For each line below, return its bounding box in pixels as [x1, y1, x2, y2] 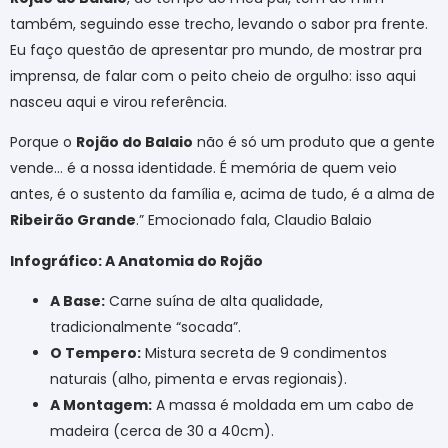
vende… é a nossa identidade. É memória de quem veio [10, 158, 397, 179]
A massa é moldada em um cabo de [152, 394, 414, 415]
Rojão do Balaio [76, 132, 193, 153]
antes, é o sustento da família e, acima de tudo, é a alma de [10, 184, 435, 205]
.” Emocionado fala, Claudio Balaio [136, 210, 372, 231]
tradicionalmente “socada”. [50, 316, 241, 337]
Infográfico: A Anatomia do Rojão [10, 250, 263, 271]
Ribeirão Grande [10, 210, 136, 231]
